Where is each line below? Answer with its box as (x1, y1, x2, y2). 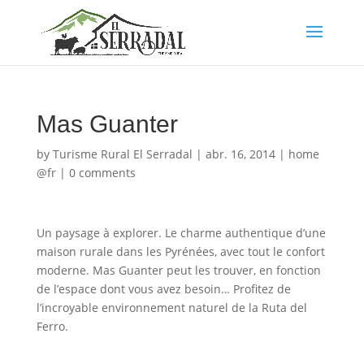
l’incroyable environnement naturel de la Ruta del (36, 300, 307, 315)
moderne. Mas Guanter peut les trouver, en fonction (36, 262, 321, 278)
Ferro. (36, 318, 68, 334)
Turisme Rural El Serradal (52, 146, 193, 162)
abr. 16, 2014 (205, 146, 275, 162)
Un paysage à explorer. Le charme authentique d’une (36, 225, 326, 240)
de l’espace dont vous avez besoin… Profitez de (36, 281, 291, 297)
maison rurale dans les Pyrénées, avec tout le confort (36, 244, 325, 259)
